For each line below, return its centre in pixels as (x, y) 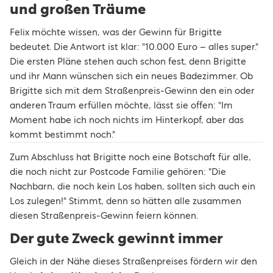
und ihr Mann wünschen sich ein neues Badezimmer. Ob (131, 76)
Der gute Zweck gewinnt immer (116, 238)
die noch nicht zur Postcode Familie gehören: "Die (118, 172)
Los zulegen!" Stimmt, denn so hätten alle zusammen (126, 201)
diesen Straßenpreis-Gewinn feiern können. (104, 215)
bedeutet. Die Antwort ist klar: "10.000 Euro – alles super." (134, 47)
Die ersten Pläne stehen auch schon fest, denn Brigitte (128, 61)
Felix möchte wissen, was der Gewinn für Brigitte (116, 32)
